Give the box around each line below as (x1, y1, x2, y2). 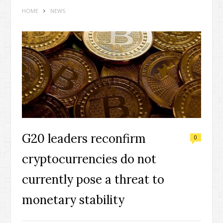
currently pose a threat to (22, 171, 164, 187)
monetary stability (22, 192, 124, 208)
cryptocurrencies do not (22, 151, 156, 167)
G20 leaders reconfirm (22, 130, 146, 146)
